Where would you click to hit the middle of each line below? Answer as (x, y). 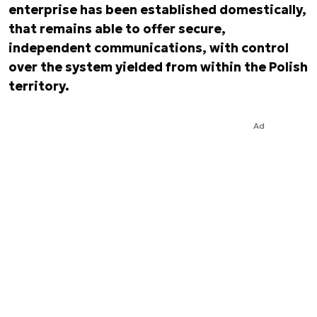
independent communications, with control (149, 48)
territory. (39, 86)
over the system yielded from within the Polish (158, 67)
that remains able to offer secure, (117, 29)
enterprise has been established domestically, (157, 10)
